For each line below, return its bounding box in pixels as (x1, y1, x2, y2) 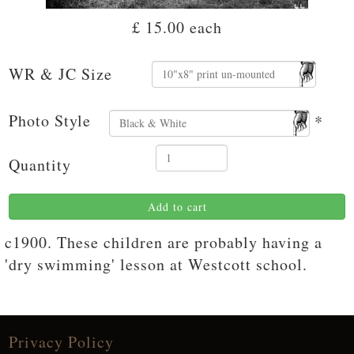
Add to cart (147, 198, 207, 214)
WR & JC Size (9, 62, 112, 85)
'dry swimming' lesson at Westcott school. (5, 253, 307, 275)
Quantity (9, 153, 71, 175)
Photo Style (9, 109, 91, 131)
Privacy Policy (9, 330, 114, 352)
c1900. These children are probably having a (5, 231, 322, 253)
